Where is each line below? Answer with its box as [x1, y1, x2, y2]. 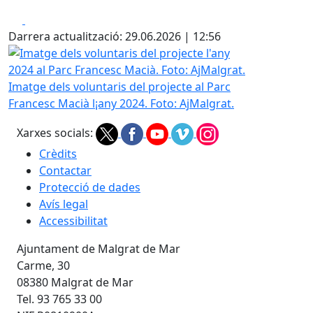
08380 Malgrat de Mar [17, 275, 133, 290]
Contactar [39, 163, 92, 178]
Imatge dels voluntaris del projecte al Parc [8, 79, 231, 94]
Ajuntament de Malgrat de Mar [17, 241, 180, 256]
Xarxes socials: [17, 125, 93, 141]
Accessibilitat [39, 213, 108, 228]
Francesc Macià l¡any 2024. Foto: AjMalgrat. [8, 96, 234, 111]
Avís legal [39, 196, 88, 212]
